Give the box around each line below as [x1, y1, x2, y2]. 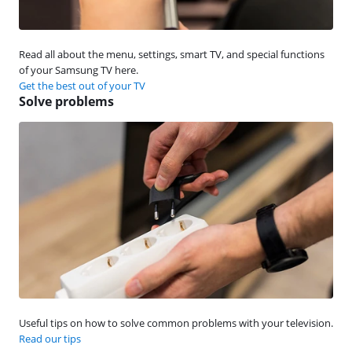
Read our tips [19, 331, 81, 346]
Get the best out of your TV [19, 78, 145, 93]
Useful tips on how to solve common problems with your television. [19, 315, 333, 330]
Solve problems [19, 92, 114, 110]
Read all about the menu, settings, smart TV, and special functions [19, 46, 324, 61]
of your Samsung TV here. [19, 62, 138, 77]
